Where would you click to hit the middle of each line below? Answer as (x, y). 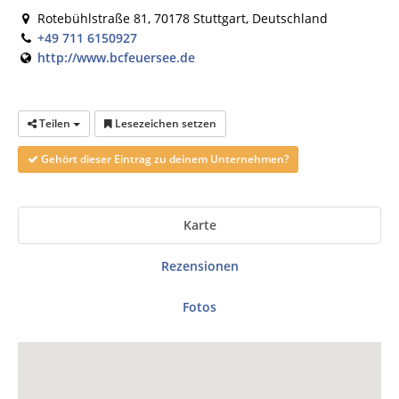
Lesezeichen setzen (164, 124)
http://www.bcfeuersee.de (116, 58)
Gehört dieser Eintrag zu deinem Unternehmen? (163, 159)
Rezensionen (199, 266)
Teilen (55, 124)
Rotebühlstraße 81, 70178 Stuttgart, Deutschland (181, 19)
